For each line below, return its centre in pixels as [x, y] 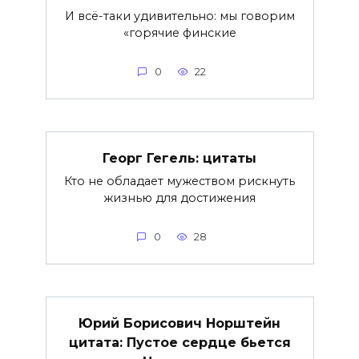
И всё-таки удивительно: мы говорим [179, 16]
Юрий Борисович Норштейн [179, 323]
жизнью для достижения [179, 198]
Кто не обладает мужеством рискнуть [179, 181]
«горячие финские [179, 32]
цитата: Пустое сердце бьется [179, 342]
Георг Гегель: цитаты [179, 158]
